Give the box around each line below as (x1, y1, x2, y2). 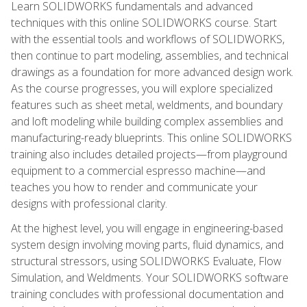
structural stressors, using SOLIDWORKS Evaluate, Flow (11, 253, 282, 269)
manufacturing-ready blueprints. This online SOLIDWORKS (11, 130, 292, 145)
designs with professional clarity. (11, 195, 167, 211)
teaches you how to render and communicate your (11, 179, 258, 195)
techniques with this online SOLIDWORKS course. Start (11, 14, 277, 30)
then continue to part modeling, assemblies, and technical (11, 47, 288, 63)
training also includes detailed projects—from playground (11, 146, 287, 162)
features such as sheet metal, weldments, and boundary (11, 97, 282, 112)
